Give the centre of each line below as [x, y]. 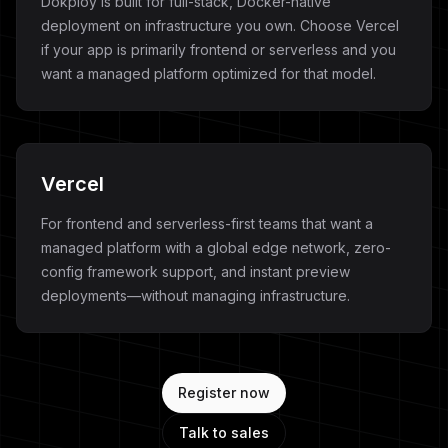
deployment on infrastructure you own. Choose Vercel [220, 25]
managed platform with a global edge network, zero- [216, 247]
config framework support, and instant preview [195, 271]
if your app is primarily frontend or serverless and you [218, 49]
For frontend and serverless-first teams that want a [207, 223]
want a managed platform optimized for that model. [208, 73]
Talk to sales [224, 432]
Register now [224, 392]
